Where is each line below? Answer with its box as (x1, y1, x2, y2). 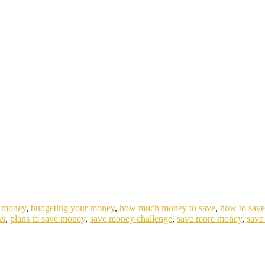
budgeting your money (31, 202, 115, 213)
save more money (177, 213, 242, 224)
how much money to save (119, 202, 215, 213)
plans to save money (10, 213, 85, 224)
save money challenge (90, 213, 172, 224)
